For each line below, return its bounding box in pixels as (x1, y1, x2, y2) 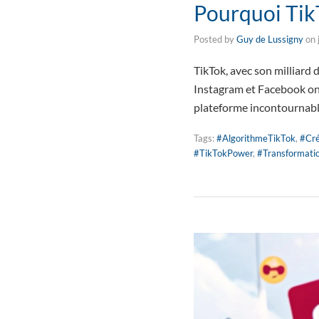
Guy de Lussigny (236, 33, 303, 45)
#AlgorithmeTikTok (216, 132, 296, 144)
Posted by (194, 33, 236, 45)
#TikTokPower (194, 147, 253, 159)
